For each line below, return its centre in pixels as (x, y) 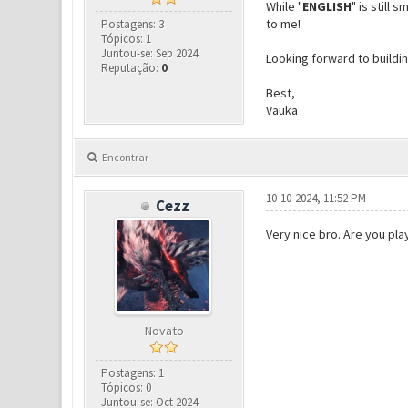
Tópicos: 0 (127, 388)
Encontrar (125, 157)
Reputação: (132, 68)
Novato (164, 331)
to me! (283, 24)
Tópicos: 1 (127, 39)
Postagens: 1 (133, 373)
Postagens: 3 (133, 24)
